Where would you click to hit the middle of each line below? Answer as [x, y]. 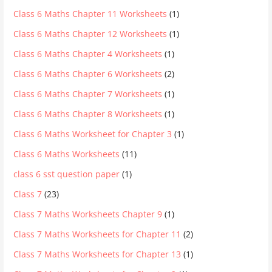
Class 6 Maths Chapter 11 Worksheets [90, 13]
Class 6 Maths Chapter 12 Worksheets [90, 33]
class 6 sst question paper [67, 174]
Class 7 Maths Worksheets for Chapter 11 [97, 234]
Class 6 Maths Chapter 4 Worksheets [88, 53]
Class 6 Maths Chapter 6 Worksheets [88, 73]
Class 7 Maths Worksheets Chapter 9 [88, 214]
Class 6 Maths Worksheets [67, 154]
